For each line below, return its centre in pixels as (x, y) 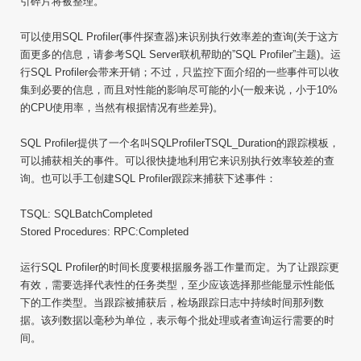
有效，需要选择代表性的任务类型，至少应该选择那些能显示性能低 (177, 285)
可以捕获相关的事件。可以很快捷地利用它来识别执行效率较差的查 (177, 161)
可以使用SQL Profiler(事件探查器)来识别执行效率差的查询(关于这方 (179, 37)
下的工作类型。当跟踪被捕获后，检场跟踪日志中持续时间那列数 (172, 303)
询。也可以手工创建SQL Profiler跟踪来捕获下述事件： (148, 178)
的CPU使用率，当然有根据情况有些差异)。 (122, 108)
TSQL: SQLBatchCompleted (86, 214)
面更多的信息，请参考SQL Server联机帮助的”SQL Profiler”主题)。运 (180, 54)
